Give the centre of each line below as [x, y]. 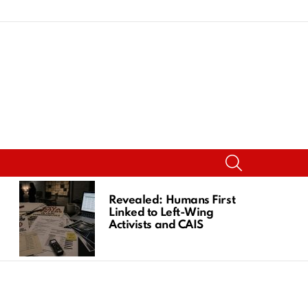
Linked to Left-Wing [161, 212]
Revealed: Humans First [172, 200]
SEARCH [260, 156]
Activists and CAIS [156, 225]
